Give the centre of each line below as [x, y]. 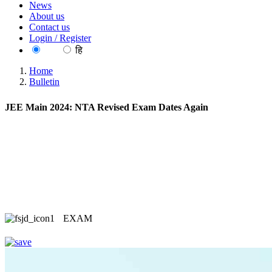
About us [47, 16]
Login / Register [60, 38]
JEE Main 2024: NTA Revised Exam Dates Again [107, 107]
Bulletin [44, 82]
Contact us [49, 27]
